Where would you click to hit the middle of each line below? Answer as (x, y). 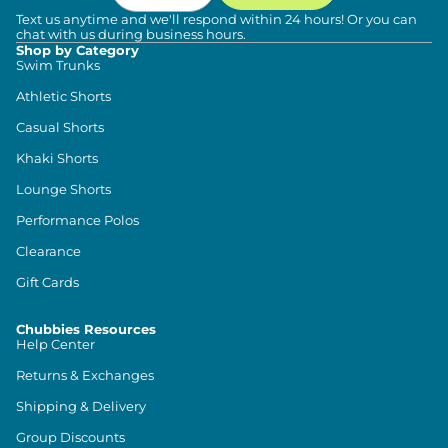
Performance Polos (77, 220)
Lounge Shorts (63, 189)
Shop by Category (77, 50)
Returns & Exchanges (85, 375)
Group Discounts (70, 437)
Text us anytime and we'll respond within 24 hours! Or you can (216, 19)
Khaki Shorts (57, 158)
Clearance (48, 251)
